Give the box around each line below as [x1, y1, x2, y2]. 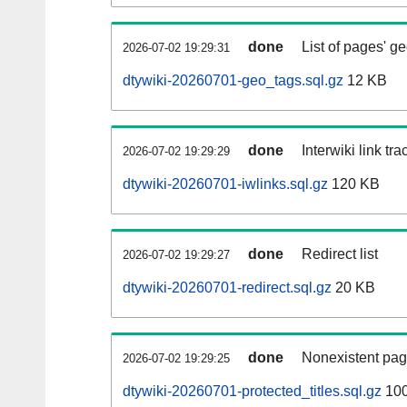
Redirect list [302, 246, 378, 263]
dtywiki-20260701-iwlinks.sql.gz [123, 176, 328, 193]
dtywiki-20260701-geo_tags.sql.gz [123, 73, 343, 89]
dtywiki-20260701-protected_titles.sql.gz [123, 383, 382, 400]
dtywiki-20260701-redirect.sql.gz [123, 280, 332, 296]
